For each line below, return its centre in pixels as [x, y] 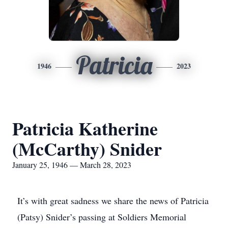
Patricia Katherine [85, 128]
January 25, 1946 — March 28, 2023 [72, 165]
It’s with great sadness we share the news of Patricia [113, 201]
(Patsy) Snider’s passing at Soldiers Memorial [102, 217]
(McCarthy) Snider [87, 149]
